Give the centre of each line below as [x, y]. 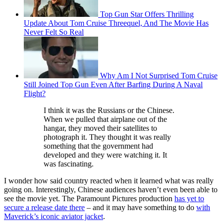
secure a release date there [44, 207]
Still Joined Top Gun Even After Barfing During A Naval [113, 84]
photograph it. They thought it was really [107, 137]
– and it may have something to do [140, 207]
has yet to [189, 198]
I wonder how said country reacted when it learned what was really [109, 180]
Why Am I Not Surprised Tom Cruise [159, 75]
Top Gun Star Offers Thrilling [147, 14]
